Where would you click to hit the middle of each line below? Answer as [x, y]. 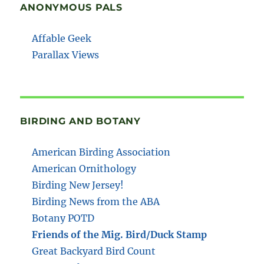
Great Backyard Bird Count [94, 251]
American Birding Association [101, 152]
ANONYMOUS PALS [71, 7]
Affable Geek [62, 38]
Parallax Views [66, 55]
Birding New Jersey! [78, 185]
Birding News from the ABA [96, 201]
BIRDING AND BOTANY [80, 121]
